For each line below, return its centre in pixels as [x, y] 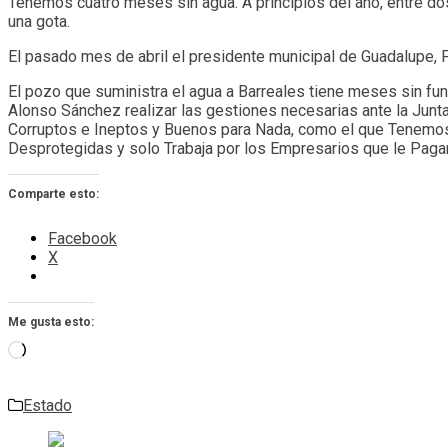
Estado [47, 405]
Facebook [82, 238]
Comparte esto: [53, 193]
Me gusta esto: [51, 321]
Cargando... [62, 349]
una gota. [41, 21]
